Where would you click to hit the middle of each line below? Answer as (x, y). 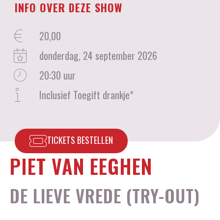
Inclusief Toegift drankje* (86, 95)
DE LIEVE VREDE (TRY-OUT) (105, 195)
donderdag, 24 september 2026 (98, 55)
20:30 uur (57, 75)
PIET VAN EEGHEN (81, 166)
